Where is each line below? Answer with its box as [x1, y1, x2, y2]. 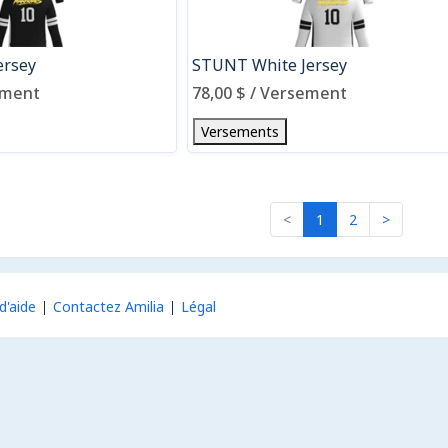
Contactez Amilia [53, 296, 164, 316]
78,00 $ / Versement [192, 82, 348, 104]
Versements [201, 122, 280, 141]
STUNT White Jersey [192, 54, 348, 76]
